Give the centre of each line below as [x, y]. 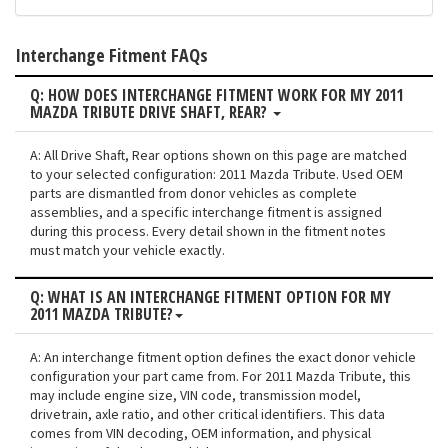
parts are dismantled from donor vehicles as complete [193, 194]
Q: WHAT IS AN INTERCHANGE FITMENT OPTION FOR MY [210, 297]
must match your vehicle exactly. [127, 251]
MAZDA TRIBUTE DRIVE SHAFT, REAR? [150, 112]
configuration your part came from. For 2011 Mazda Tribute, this [220, 377]
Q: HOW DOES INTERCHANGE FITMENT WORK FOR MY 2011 [216, 95]
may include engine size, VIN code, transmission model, [195, 396]
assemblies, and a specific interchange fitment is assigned [206, 213]
